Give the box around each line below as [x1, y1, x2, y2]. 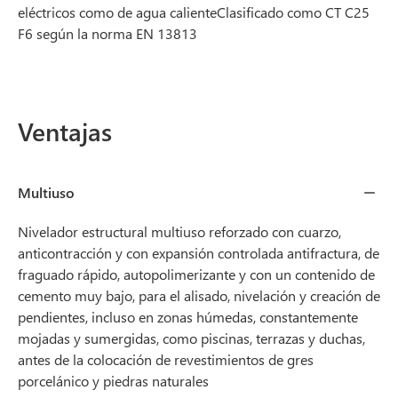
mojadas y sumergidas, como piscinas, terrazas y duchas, [18, 329, 365, 347]
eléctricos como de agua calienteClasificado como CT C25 [18, 3, 370, 21]
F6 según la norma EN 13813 [18, 24, 197, 43]
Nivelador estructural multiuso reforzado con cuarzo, [18, 222, 341, 241]
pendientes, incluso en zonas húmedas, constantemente [18, 307, 358, 326]
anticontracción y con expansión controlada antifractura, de [18, 243, 379, 262]
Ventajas [18, 114, 112, 147]
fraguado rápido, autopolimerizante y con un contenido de [18, 265, 375, 283]
